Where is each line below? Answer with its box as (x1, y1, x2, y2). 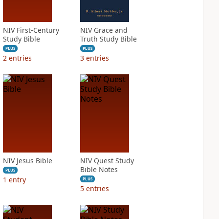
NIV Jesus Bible (2, 156, 52, 165)
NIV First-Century (2, 25, 59, 35)
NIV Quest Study (80, 156, 134, 165)
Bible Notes (80, 165, 118, 174)
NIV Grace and (80, 25, 128, 35)
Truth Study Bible (80, 34, 137, 44)
